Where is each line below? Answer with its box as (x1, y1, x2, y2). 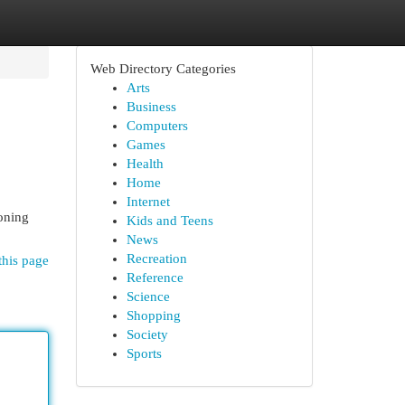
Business (126, 99, 176, 114)
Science (126, 289, 170, 304)
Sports (126, 346, 162, 361)
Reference (126, 270, 184, 285)
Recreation (126, 251, 187, 266)
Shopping (126, 308, 181, 323)
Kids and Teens (126, 213, 213, 228)
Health (126, 156, 164, 171)
